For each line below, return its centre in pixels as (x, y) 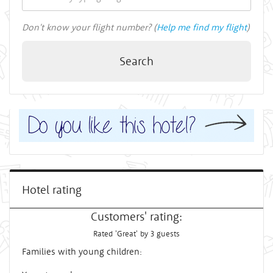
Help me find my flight (202, 27)
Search (136, 61)
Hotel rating (52, 189)
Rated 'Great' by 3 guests (136, 233)
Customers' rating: (136, 216)
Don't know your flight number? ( (89, 27)
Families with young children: (82, 251)
